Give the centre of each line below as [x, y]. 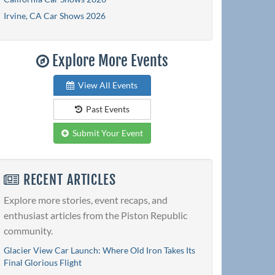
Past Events [106, 109]
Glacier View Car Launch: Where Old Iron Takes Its [99, 250]
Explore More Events [108, 60]
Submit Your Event [106, 133]
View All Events [106, 85]
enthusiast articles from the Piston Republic [95, 215]
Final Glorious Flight [43, 263]
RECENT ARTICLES [68, 179]
